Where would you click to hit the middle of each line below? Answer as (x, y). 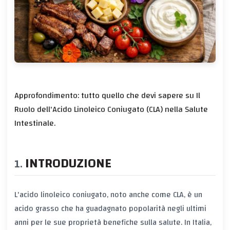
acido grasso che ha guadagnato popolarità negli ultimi (110, 209)
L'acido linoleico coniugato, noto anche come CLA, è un (108, 195)
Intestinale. (35, 123)
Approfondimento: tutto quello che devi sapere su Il (107, 95)
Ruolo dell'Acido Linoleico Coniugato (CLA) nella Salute (111, 109)
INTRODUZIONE (68, 163)
